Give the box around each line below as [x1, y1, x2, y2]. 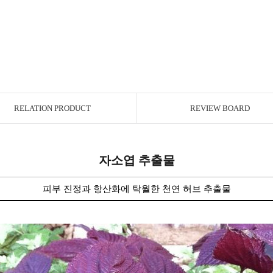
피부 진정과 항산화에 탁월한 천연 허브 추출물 [42, 184, 231, 194]
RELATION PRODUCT [14, 104, 91, 113]
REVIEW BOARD [190, 104, 250, 113]
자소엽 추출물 [98, 154, 175, 167]
